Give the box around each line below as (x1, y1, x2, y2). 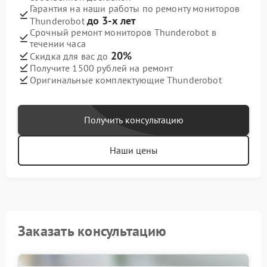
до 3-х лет (86, 14, 136, 28)
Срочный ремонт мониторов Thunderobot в (30, 26, 216, 39)
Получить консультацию (83, 114, 184, 126)
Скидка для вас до (30, 50, 111, 63)
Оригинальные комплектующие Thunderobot (30, 73, 222, 86)
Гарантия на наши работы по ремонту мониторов (30, 2, 240, 15)
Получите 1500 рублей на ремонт (30, 61, 173, 74)
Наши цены (109, 144, 158, 157)
